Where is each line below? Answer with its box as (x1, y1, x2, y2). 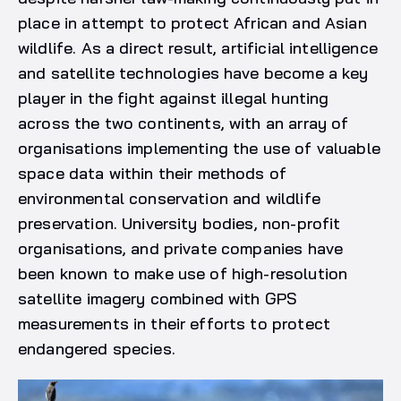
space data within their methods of (18, 163, 287, 184)
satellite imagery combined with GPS (18, 288, 298, 310)
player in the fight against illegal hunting (18, 88, 329, 109)
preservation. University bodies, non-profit (18, 213, 341, 235)
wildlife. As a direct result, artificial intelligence (18, 38, 378, 59)
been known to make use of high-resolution (18, 263, 348, 285)
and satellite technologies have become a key (18, 63, 369, 84)
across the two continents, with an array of (18, 113, 349, 134)
